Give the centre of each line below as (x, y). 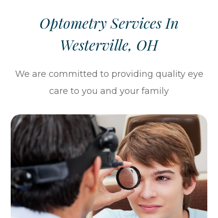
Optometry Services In (109, 23)
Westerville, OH (109, 45)
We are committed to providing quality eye (109, 74)
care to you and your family (109, 91)
